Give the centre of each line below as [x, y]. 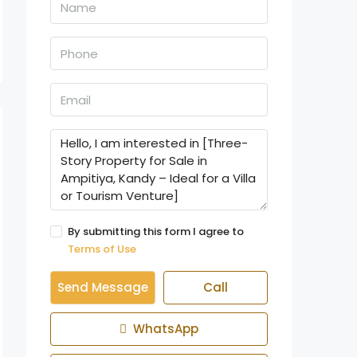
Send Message [102, 287]
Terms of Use [102, 249]
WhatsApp [164, 329]
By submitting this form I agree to [156, 231]
